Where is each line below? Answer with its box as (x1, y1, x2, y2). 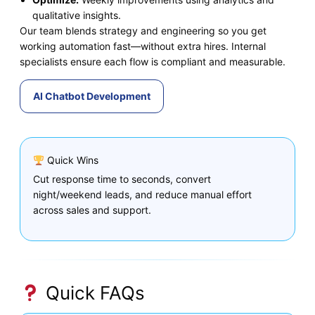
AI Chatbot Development (33, 89, 150, 102)
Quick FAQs (40, 281, 145, 304)
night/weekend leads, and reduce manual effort (33, 188, 252, 200)
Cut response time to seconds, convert (33, 172, 211, 185)
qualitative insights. (32, 8, 121, 21)
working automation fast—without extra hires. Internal (20, 39, 266, 52)
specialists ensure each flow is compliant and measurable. (20, 55, 285, 67)
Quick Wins (44, 154, 98, 167)
